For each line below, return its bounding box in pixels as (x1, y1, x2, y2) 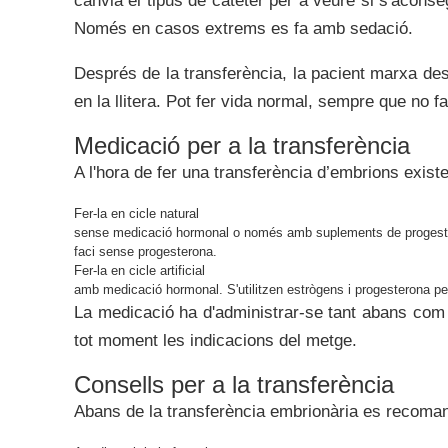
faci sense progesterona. (74, 244, 217, 259)
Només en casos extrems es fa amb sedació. (74, 19, 413, 38)
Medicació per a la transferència (74, 132, 410, 159)
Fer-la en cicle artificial (74, 263, 205, 278)
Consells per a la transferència (74, 371, 394, 398)
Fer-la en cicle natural (74, 206, 199, 221)
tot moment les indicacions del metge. (74, 331, 357, 350)
